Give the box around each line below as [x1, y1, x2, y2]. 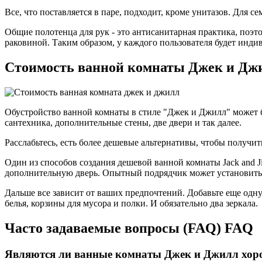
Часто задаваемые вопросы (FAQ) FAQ [5, 220, 253, 236]
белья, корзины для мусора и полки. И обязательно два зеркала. [5, 198, 258, 208]
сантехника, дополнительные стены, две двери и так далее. [5, 117, 242, 127]
